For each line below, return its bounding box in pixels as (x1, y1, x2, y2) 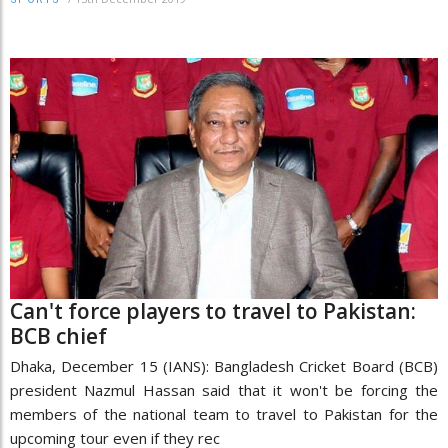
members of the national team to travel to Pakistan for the (10, 403, 438, 424)
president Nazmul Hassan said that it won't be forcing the (10, 379, 438, 400)
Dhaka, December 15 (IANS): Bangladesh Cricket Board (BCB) (10, 355, 438, 376)
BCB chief (10, 321, 107, 350)
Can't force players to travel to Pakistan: (10, 296, 416, 325)
